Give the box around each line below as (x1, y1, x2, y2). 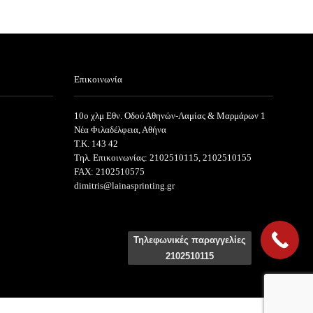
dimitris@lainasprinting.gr (74, 180, 175, 191)
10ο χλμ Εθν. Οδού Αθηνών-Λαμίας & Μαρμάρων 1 (74, 110, 265, 122)
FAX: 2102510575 (74, 166, 145, 177)
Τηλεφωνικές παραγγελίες (133, 235, 246, 245)
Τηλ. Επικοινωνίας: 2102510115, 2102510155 (74, 152, 252, 163)
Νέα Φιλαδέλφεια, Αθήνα (74, 124, 166, 136)
